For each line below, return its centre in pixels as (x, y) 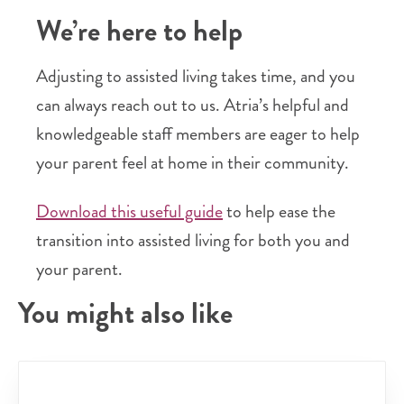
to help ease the (279, 211)
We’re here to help (139, 31)
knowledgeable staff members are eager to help (198, 134)
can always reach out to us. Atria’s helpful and (193, 105)
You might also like (125, 313)
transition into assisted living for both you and (193, 240)
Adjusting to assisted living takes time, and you (196, 76)
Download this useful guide (129, 211)
